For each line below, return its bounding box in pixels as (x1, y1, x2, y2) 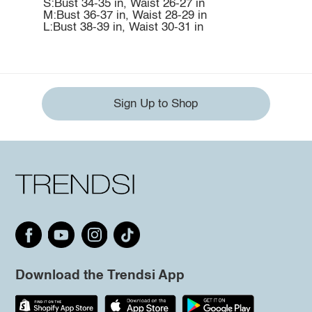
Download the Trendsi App (15, 268, 185, 282)
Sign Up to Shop (114, 97, 198, 110)
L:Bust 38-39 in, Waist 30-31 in (42, 21, 203, 33)
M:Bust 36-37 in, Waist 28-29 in (42, 9, 207, 22)
